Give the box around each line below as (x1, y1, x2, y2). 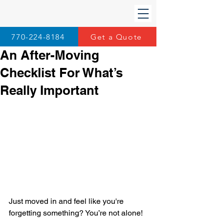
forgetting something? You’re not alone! (9, 208, 145, 218)
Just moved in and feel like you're (9, 196, 126, 206)
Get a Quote (90, 32, 142, 42)
